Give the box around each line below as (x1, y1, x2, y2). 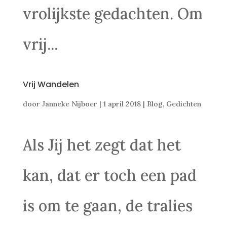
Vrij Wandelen (22, 79, 79, 90)
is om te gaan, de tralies (22, 196, 193, 215)
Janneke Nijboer (42, 99, 97, 108)
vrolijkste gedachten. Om (22, 4, 203, 23)
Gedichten (166, 99, 201, 108)
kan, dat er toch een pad (22, 166, 197, 185)
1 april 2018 (103, 99, 141, 108)
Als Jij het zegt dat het (22, 135, 181, 155)
